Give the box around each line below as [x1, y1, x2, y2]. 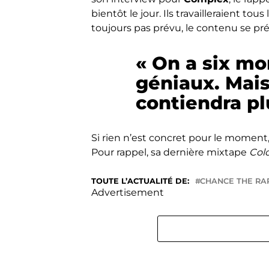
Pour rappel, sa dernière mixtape [91, 147, 249, 159]
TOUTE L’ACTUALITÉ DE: [91, 177, 189, 186]
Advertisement [91, 187, 164, 199]
